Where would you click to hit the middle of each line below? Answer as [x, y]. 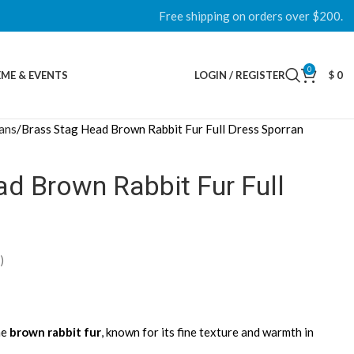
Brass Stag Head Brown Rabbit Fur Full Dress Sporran [162, 129]
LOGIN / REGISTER [240, 75]
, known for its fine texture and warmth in [207, 332]
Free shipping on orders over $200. [251, 16]
